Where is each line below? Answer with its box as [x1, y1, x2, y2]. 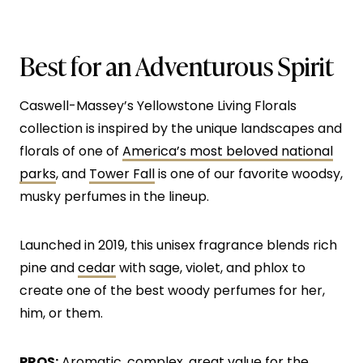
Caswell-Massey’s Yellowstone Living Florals [19, 96, 297, 116]
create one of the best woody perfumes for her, [19, 281, 325, 301]
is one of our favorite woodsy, [155, 164, 343, 184]
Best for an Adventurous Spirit [19, 45, 334, 85]
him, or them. [19, 304, 103, 323]
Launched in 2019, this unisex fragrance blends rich [19, 236, 337, 255]
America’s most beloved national [122, 142, 333, 161]
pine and [19, 258, 78, 278]
